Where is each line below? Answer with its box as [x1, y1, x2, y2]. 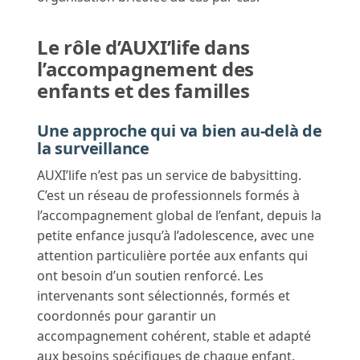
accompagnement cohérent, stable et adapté [37, 327, 311, 346]
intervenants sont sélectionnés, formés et [37, 287, 290, 305]
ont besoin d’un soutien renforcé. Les [37, 267, 264, 285]
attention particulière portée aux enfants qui [37, 247, 308, 265]
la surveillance [37, 137, 150, 160]
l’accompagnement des [37, 55, 255, 83]
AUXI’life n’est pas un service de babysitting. [37, 166, 301, 185]
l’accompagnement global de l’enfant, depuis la [37, 207, 321, 225]
